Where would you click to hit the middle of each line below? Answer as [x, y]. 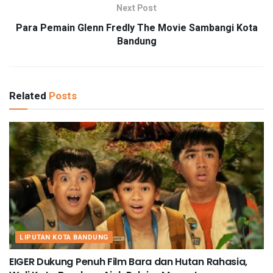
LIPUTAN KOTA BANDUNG [64, 237]
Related [28, 96]
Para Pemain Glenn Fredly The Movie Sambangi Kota [136, 28]
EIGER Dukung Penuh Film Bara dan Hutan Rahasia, [128, 261]
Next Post [136, 8]
